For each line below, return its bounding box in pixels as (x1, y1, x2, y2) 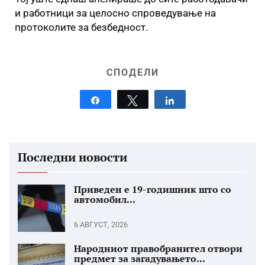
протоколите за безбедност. (15, 21, 148, 33)
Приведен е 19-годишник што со (74, 183, 231, 196)
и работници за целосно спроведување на (15, 7, 216, 19)
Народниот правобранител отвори (74, 242, 243, 255)
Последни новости (18, 149, 127, 165)
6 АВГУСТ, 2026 (74, 220, 128, 229)
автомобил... (74, 193, 135, 206)
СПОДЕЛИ (106, 67, 159, 78)
